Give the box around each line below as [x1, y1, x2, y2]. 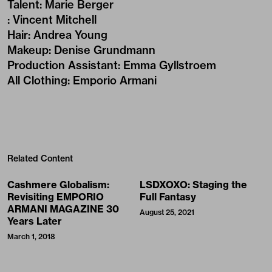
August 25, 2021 [140, 208, 194, 217]
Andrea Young [33, 28, 107, 42]
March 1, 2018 [7, 232, 55, 241]
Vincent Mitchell [13, 13, 97, 27]
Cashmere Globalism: [7, 178, 109, 191]
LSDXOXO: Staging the [140, 178, 247, 191]
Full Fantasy [140, 191, 196, 203]
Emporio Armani [73, 73, 157, 87]
